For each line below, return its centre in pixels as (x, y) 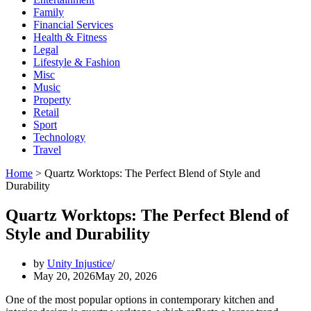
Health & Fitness (70, 37)
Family (49, 12)
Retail (46, 112)
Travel (47, 150)
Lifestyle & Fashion (77, 62)
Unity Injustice (79, 263)
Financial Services (73, 25)
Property (52, 100)
